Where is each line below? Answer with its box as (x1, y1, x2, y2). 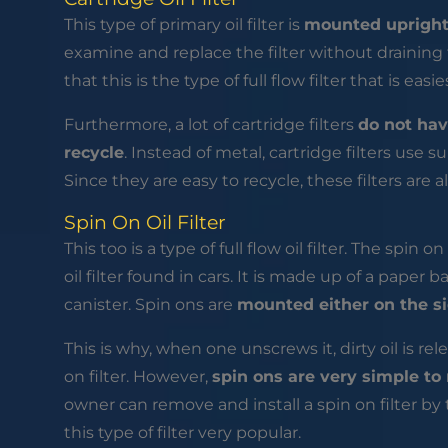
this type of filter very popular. (63, 423, 305, 443)
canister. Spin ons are (63, 295, 237, 315)
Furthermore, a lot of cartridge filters (63, 115, 358, 135)
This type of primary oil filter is (63, 15, 304, 35)
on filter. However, (63, 367, 212, 387)
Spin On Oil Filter (63, 211, 226, 235)
